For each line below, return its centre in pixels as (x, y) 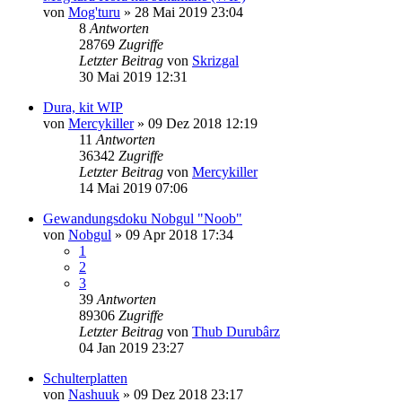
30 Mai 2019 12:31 (133, 76)
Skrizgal (215, 60)
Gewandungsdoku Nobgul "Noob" (143, 218)
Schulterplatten (85, 378)
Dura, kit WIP (83, 107)
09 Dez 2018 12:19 (203, 123)
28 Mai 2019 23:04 (189, 12)
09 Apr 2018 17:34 (179, 234)
